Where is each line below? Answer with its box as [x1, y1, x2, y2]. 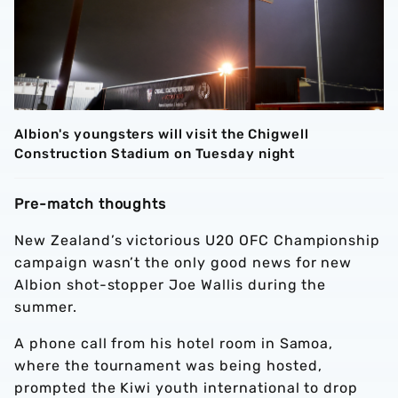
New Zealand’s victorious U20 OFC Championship [14, 232, 381, 250]
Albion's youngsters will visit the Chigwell [14, 126, 309, 143]
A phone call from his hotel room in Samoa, [14, 335, 334, 353]
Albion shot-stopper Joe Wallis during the [14, 276, 327, 294]
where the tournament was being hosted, [14, 357, 322, 375]
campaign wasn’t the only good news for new [14, 254, 353, 272]
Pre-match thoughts [14, 195, 167, 213]
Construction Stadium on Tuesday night [14, 146, 296, 163]
